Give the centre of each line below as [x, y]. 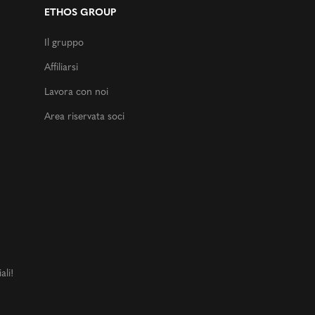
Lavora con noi [76, 92]
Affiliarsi [61, 67]
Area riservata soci [84, 117]
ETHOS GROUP [80, 13]
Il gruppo [64, 43]
